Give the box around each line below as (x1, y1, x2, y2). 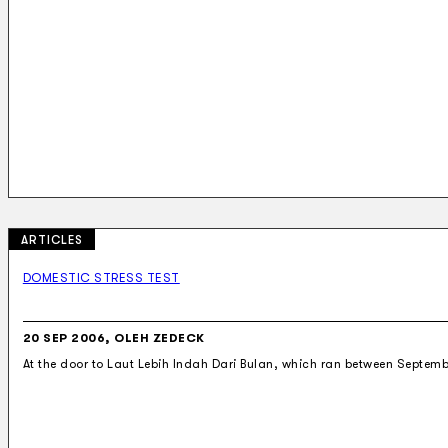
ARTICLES (21, 232, 83, 247)
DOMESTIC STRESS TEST (22, 270, 180, 285)
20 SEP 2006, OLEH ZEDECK (22, 331, 205, 346)
